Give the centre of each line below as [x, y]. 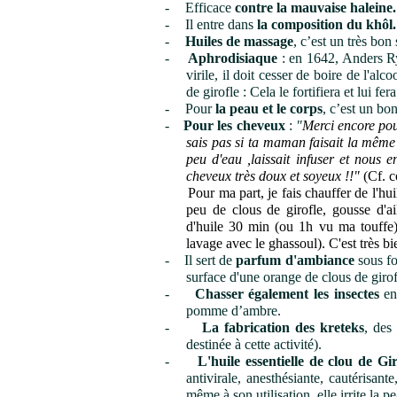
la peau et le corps [269, 109]
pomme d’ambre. [234, 311]
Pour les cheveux [234, 125]
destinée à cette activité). [254, 344]
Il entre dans [221, 24]
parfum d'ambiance [295, 260]
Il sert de [210, 260]
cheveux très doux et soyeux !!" [273, 176]
